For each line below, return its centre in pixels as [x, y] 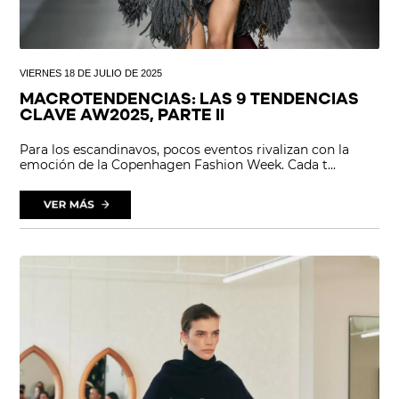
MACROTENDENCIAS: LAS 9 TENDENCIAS [190, 100]
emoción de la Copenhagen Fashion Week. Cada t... [178, 164]
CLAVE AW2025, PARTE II [122, 116]
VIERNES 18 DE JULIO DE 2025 [91, 73]
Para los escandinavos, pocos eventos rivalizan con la [185, 149]
